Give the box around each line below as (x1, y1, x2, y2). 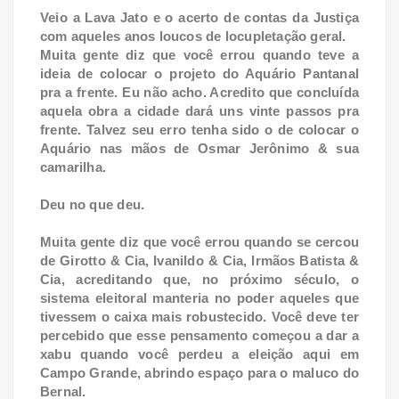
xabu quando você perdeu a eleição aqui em (40, 346, 359, 362)
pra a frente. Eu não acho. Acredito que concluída (40, 84, 359, 100)
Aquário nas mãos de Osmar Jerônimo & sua (40, 140, 359, 156)
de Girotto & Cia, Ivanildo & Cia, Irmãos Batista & (40, 252, 359, 268)
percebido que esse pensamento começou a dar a (40, 327, 359, 343)
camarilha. (40, 159, 110, 175)
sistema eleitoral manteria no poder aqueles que (40, 289, 359, 305)
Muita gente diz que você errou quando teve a (40, 46, 359, 62)
